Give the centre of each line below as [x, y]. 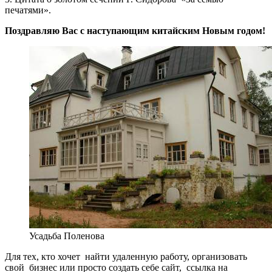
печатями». [28, 10]
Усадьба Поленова [67, 236]
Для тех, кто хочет [42, 256]
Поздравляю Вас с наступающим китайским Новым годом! [135, 30]
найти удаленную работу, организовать [166, 256]
